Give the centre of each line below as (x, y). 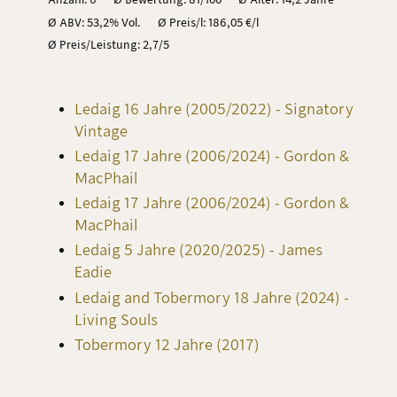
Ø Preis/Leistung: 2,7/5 (108, 45)
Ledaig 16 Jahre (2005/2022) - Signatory (214, 109)
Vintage (101, 131)
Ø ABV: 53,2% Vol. (94, 22)
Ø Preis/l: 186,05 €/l (208, 22)
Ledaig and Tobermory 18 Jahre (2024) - (212, 298)
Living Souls (116, 320)
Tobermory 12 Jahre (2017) (167, 345)
